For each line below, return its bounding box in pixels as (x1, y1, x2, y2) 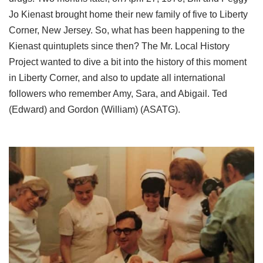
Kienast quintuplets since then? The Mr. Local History (9, 41, 230, 51)
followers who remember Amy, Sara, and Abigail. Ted (9, 89, 227, 99)
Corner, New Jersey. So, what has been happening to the (9, 25, 245, 35)
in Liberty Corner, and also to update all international (9, 73, 225, 83)
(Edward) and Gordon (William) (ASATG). (9, 104, 180, 114)
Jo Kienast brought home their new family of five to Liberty (9, 9, 248, 19)
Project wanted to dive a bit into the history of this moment (9, 57, 247, 67)
